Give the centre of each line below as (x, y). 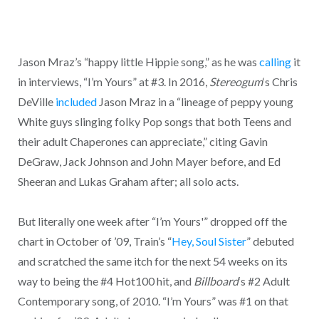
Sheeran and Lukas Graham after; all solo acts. (128, 181)
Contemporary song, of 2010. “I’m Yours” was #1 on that (153, 301)
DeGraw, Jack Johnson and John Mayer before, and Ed (149, 161)
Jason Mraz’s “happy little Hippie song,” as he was (138, 61)
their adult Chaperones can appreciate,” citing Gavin (142, 141)
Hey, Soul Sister (209, 241)
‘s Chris (280, 81)
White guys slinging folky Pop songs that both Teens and (154, 121)
